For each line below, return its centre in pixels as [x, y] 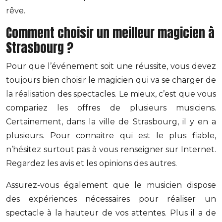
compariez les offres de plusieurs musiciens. [111, 108]
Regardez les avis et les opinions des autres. [91, 163]
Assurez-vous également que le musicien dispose [111, 185]
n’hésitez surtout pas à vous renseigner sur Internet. [111, 149]
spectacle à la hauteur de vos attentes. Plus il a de [111, 213]
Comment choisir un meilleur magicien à [110, 33]
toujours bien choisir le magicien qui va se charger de [111, 80]
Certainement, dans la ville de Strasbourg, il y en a [111, 122]
